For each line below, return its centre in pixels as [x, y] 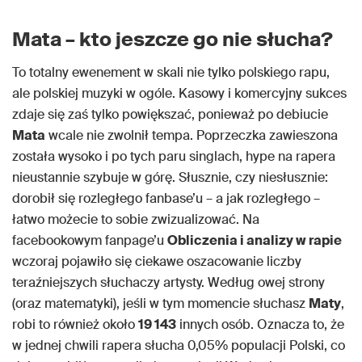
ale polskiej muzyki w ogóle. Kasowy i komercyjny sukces [179, 94]
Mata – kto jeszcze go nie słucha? [173, 40]
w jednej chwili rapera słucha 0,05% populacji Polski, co [179, 346]
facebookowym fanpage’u [90, 241]
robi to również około [75, 325]
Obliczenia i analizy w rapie [255, 241]
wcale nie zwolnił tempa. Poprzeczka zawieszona [192, 136]
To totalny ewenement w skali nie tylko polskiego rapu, [171, 73]
